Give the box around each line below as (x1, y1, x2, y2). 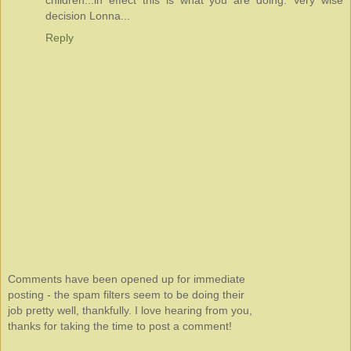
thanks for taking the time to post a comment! (8, 320, 232, 333)
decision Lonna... (45, 9, 130, 23)
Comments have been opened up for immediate (8, 273, 245, 286)
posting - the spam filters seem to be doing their (8, 288, 244, 302)
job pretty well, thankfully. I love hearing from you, (8, 304, 252, 317)
